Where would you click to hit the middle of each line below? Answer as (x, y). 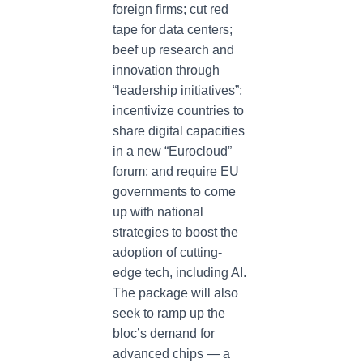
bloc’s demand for (164, 333)
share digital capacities (179, 131)
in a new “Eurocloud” (172, 151)
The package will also (175, 293)
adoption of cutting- (167, 252)
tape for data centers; (173, 30)
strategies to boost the (175, 232)
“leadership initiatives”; (177, 90)
